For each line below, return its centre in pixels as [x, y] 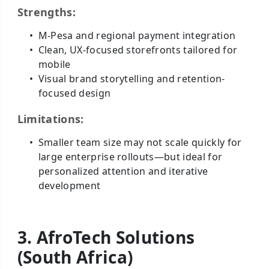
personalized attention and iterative [123, 171]
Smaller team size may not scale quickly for [140, 142]
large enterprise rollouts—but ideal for [130, 157]
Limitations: [50, 119]
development [69, 186]
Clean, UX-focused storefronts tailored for [138, 50]
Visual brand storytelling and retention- [131, 79]
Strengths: [46, 12]
